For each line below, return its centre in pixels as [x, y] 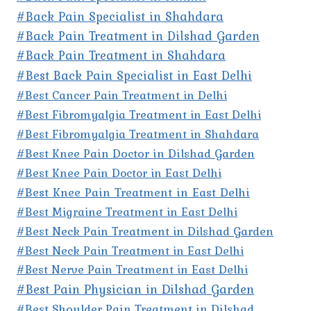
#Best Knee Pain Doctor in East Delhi [119, 173]
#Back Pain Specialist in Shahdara [120, 17]
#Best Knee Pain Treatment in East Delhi [133, 193]
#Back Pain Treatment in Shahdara [121, 56]
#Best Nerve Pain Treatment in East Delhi [132, 270]
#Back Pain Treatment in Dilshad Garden [138, 36]
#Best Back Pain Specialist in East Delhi [134, 76]
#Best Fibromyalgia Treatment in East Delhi [139, 115]
